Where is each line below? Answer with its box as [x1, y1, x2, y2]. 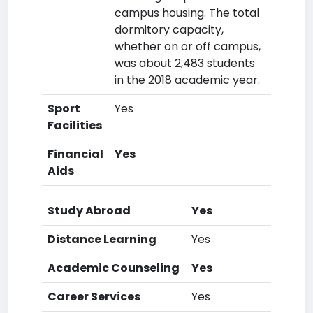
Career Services [48, 289, 140, 305]
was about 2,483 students [115, 55, 255, 71]
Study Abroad [48, 203, 131, 219]
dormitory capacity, [115, 22, 224, 38]
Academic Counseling [48, 260, 180, 276]
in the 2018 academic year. [115, 72, 260, 88]
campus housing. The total [115, 5, 259, 21]
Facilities [48, 117, 102, 133]
